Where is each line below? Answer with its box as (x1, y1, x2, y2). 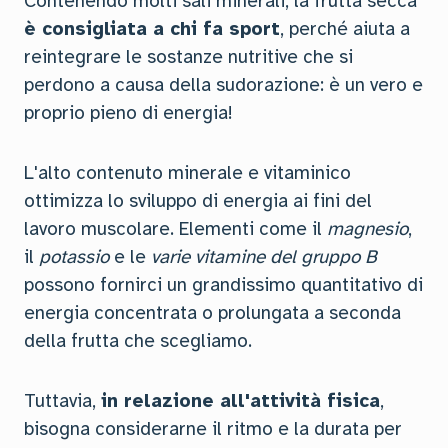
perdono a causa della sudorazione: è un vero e (24, 73, 423, 97)
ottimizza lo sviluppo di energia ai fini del (24, 189, 372, 213)
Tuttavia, (24, 389, 101, 413)
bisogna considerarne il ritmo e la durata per (24, 417, 402, 441)
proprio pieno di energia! (24, 101, 233, 125)
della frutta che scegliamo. (24, 329, 252, 353)
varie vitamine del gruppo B (151, 245, 377, 269)
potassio (39, 245, 109, 269)
